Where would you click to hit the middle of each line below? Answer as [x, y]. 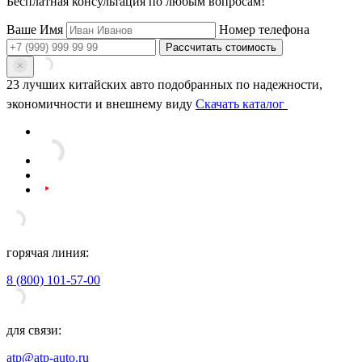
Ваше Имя [35, 29]
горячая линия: [48, 252]
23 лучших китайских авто [80, 84]
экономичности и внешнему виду [101, 103]
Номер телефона [264, 29]
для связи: [34, 330]
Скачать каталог [242, 103]
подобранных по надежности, [238, 84]
